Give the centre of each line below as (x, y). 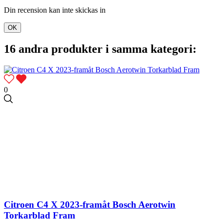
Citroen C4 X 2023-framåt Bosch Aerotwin (90, 205)
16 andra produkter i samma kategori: (100, 49)
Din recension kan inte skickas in (55, 10)
